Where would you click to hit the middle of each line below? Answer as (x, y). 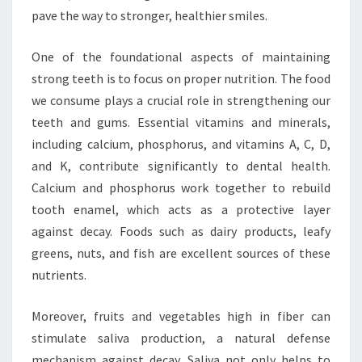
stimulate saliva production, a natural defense (181, 337)
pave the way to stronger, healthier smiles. (149, 15)
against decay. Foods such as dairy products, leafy (181, 231)
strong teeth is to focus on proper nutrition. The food (181, 78)
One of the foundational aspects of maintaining (181, 56)
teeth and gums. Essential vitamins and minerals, (181, 122)
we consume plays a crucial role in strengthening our (181, 100)
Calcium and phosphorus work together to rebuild (181, 187)
